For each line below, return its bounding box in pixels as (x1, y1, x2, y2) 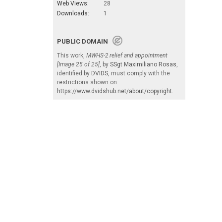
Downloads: (57, 9, 89, 17)
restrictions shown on (57, 78, 117, 86)
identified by (57, 69, 91, 77)
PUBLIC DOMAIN (57, 37, 112, 45)
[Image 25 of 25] (57, 60, 100, 68)
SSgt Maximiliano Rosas (110, 60, 176, 68)
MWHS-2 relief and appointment (86, 52, 167, 59)
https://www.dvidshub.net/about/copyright (57, 87, 172, 95)
